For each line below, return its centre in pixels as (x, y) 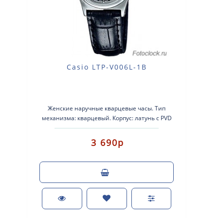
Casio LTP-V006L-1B (107, 67)
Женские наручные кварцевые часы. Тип (107, 108)
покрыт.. (107, 128)
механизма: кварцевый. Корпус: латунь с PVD (107, 118)
